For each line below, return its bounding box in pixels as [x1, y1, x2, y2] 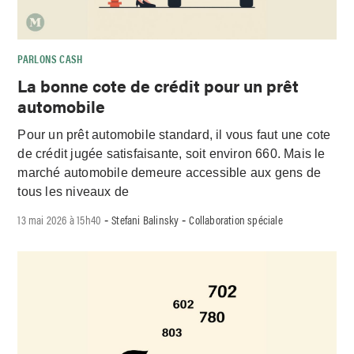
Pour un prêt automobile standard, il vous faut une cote [17, 128, 331, 142]
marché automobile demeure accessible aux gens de [17, 166, 322, 180]
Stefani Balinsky [111, 211, 179, 228]
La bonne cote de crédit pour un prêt [17, 73, 299, 97]
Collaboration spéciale [189, 211, 283, 228]
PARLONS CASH [17, 50, 83, 66]
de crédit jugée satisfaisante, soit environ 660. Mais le [17, 147, 326, 161]
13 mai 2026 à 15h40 [17, 211, 102, 228]
